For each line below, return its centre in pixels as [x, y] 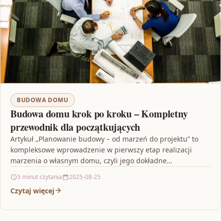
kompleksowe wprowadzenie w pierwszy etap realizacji [101, 149]
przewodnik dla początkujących [75, 127]
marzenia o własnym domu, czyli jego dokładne [89, 160]
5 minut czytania [40, 177]
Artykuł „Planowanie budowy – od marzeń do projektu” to [104, 139]
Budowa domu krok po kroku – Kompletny [99, 113]
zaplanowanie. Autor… [47, 171]
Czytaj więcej [32, 190]
